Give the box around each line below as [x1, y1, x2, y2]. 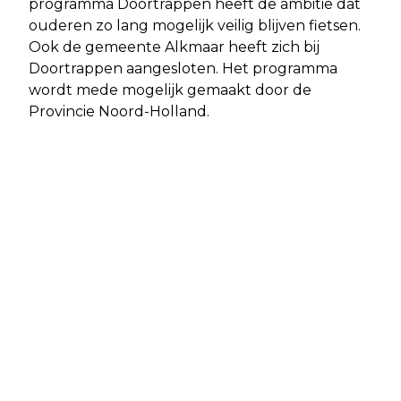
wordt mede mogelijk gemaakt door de [29, 81, 311, 98]
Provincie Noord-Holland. [29, 102, 209, 120]
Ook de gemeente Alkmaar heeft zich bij [29, 38, 320, 55]
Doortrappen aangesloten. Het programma [29, 59, 337, 77]
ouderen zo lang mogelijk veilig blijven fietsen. [29, 16, 361, 34]
